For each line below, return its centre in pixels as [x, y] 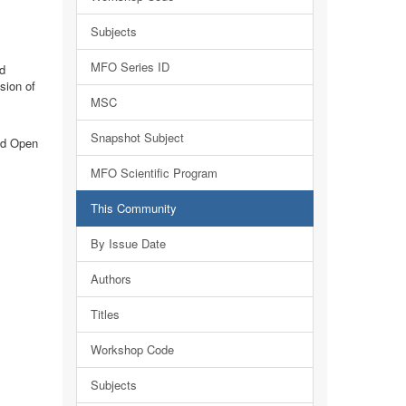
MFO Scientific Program [154, 173]
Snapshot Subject [137, 137]
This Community [133, 208]
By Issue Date [128, 243]
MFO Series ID [130, 67]
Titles [105, 314]
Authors [111, 279]
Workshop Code [132, 349]
